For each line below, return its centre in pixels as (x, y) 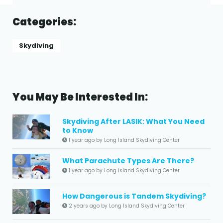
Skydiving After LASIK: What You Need (133, 121)
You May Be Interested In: (80, 97)
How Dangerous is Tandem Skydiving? (134, 196)
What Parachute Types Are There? (128, 161)
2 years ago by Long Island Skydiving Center (126, 206)
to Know (78, 130)
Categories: (44, 22)
